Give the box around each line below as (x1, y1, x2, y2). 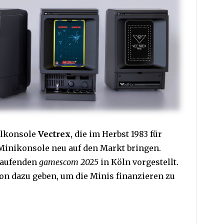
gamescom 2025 (39, 157, 98, 167)
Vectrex (38, 129, 70, 139)
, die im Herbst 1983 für (70, 129, 162, 139)
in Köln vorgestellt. (98, 157, 178, 167)
